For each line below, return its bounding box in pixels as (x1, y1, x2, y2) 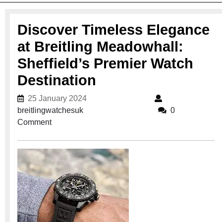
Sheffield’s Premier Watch (17, 55, 193, 71)
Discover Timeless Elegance (17, 21, 210, 38)
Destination (17, 72, 96, 88)
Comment (17, 117, 52, 126)
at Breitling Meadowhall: (17, 38, 183, 55)
